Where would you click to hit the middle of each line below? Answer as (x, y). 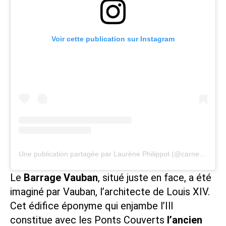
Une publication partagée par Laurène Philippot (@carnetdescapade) (203, 154)
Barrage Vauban (61, 177)
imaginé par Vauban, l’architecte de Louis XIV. (110, 191)
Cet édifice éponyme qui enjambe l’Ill (92, 206)
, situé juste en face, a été (155, 177)
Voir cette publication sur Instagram (113, 39)
